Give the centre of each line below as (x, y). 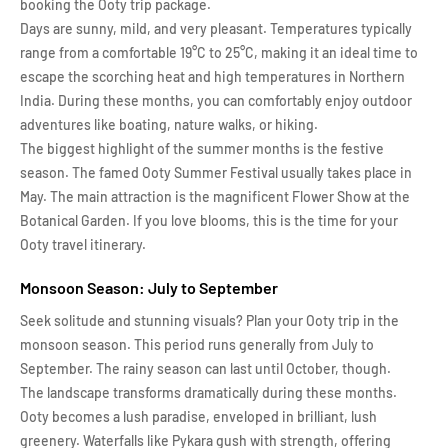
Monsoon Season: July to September (149, 287)
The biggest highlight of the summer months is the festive (202, 148)
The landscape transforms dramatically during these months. (208, 392)
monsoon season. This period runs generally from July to (197, 344)
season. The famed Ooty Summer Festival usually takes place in (216, 172)
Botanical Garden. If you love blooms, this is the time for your (209, 220)
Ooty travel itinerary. (83, 244)
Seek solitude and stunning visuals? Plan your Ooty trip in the (209, 320)
